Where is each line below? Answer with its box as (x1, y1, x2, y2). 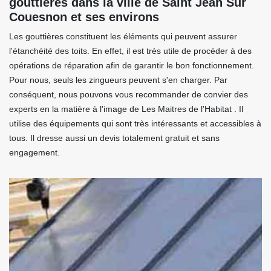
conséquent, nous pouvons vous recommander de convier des (9, 90, 248, 99)
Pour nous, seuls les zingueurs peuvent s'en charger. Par (9, 75, 227, 85)
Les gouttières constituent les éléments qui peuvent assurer (9, 31, 237, 41)
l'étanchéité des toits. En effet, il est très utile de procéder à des (9, 46, 252, 56)
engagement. (9, 148, 60, 157)
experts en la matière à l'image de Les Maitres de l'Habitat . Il (9, 104, 243, 114)
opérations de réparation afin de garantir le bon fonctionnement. (9, 60, 254, 70)
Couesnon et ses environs (9, 10, 159, 24)
